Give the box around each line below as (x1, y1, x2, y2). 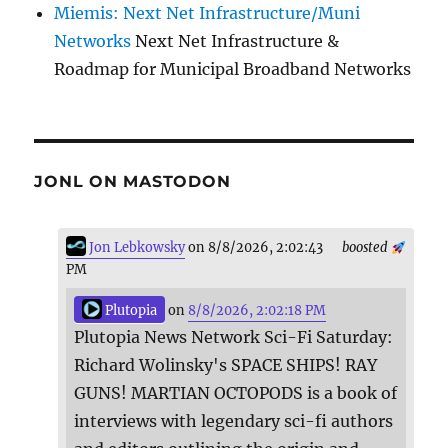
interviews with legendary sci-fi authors (74, 411, 394, 432)
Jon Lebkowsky (86, 239, 186, 256)
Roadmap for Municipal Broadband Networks (54, 59, 412, 80)
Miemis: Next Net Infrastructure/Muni (54, 3, 361, 24)
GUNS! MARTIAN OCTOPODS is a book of (74, 383, 398, 404)
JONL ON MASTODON (34, 172, 231, 192)
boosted (341, 239, 391, 256)
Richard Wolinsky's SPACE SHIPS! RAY (74, 355, 378, 376)
